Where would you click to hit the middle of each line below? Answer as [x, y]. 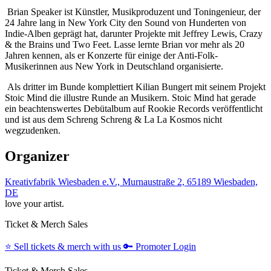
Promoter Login [166, 246]
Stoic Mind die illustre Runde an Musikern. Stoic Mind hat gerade [130, 98]
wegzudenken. [33, 131]
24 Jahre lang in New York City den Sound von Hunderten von [126, 23]
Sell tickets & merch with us [67, 246]
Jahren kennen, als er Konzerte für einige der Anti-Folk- [111, 56]
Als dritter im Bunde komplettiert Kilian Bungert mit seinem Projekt [135, 87]
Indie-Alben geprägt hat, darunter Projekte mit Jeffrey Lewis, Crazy [134, 34]
